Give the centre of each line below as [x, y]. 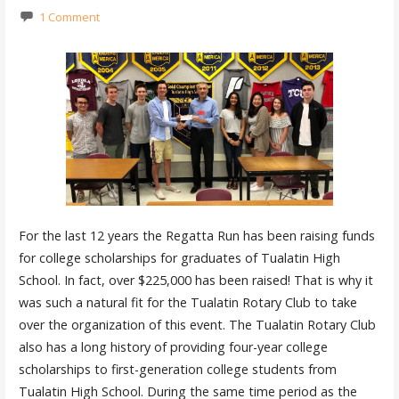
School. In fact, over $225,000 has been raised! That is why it [195, 281]
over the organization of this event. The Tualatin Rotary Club [197, 325]
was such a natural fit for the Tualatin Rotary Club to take [187, 303]
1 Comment [69, 16]
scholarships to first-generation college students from [177, 370]
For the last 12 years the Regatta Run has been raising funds [196, 236]
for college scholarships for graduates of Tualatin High [179, 258]
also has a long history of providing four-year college [173, 347]
